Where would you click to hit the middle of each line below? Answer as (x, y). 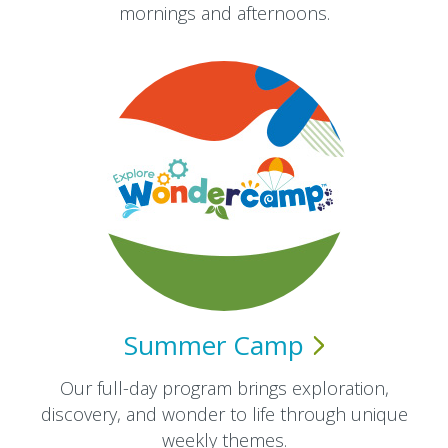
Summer (178, 345)
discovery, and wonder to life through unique (224, 414)
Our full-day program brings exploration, (224, 388)
